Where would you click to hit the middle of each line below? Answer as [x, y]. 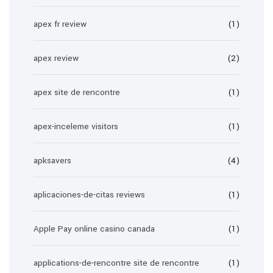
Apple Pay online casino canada [94, 229]
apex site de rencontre [77, 92]
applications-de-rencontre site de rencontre [116, 263]
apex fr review [60, 24]
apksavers [52, 161]
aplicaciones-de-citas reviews [89, 195]
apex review [56, 58]
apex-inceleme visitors [76, 126]
